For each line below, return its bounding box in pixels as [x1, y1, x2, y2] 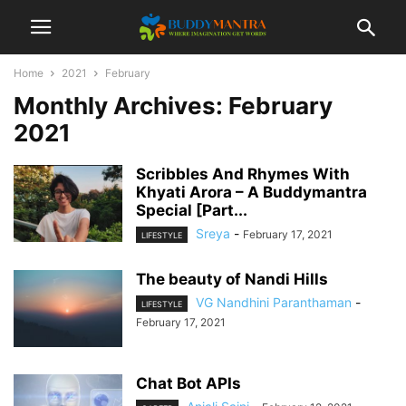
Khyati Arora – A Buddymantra [136, 183, 367, 201]
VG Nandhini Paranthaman [196, 295, 352, 311]
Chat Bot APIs [136, 374, 241, 393]
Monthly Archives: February [14, 92, 333, 120]
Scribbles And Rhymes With [136, 165, 350, 183]
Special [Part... [136, 201, 247, 219]
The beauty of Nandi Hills [136, 270, 328, 289]
